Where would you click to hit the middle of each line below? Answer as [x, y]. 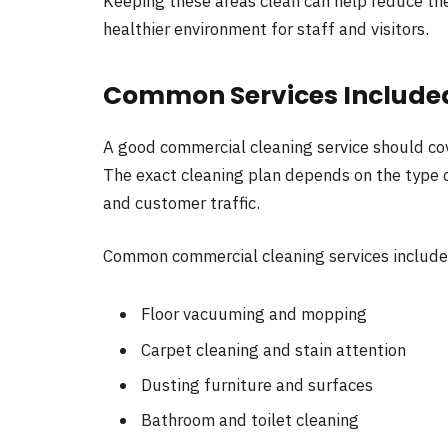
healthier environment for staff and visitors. [266, 29]
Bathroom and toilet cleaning [250, 420]
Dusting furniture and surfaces [257, 384]
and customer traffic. [181, 202]
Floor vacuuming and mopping [254, 314]
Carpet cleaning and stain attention [273, 349]
